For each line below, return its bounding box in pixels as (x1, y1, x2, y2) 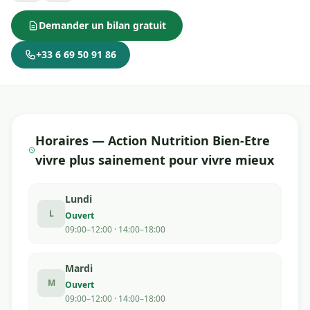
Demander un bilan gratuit (39, 19, 166, 32)
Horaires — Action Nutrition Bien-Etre (35, 132, 271, 149)
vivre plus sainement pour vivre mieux (35, 152, 275, 168)
